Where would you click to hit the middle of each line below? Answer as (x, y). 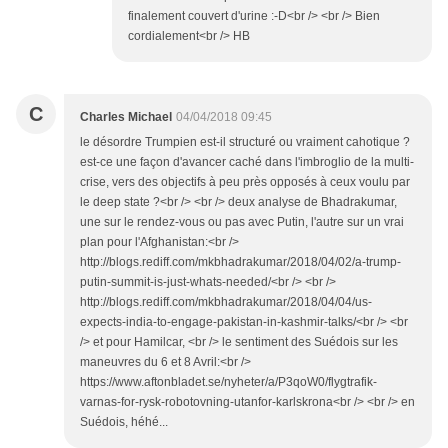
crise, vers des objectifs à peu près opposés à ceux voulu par (245, 182)
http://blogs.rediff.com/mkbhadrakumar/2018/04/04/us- (226, 302)
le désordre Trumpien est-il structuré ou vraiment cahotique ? (245, 142)
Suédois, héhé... (124, 422)
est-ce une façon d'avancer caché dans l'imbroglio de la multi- (247, 162)
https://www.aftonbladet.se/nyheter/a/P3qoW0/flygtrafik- (228, 382)
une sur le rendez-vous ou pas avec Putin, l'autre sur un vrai (242, 222)
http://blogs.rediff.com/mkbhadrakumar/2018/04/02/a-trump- (240, 262)
